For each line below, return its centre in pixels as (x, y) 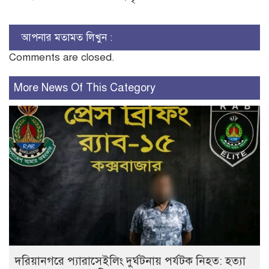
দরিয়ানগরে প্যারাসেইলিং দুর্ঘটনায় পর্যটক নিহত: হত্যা (130, 261)
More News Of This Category (85, 87)
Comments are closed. (62, 57)
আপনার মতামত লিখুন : (67, 37)
